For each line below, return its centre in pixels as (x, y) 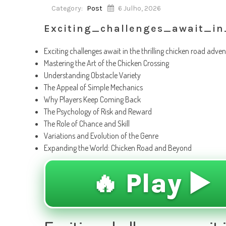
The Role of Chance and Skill (87, 124)
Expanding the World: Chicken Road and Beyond (118, 148)
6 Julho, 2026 (139, 8)
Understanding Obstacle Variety (92, 75)
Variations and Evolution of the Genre (101, 136)
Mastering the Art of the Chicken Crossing (106, 63)
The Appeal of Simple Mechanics (93, 87)
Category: (67, 8)
